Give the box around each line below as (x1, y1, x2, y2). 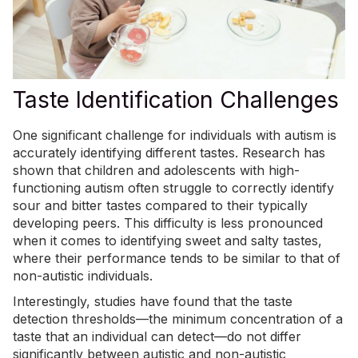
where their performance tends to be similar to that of (13, 250, 340, 267)
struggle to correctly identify (163, 180, 334, 197)
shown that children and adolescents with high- (13, 162, 300, 179)
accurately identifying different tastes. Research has (13, 145, 325, 161)
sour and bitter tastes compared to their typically (13, 197, 308, 214)
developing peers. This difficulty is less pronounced (13, 215, 323, 232)
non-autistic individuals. (13, 268, 153, 284)
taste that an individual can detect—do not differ (13, 328, 301, 345)
